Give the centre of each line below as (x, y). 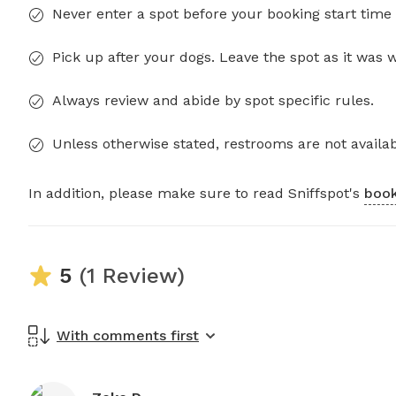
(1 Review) (128, 276)
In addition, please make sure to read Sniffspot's (196, 194)
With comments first (128, 336)
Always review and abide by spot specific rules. (213, 101)
